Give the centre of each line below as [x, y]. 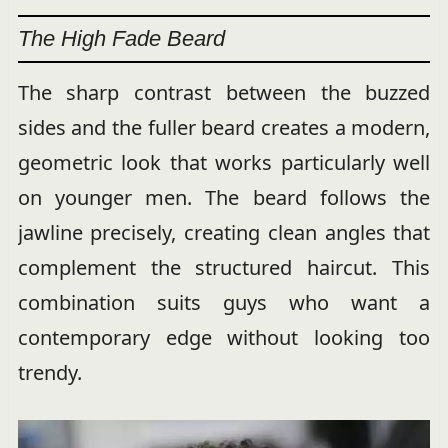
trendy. [49, 372]
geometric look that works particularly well [224, 162]
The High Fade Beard [121, 38]
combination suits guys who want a [224, 302]
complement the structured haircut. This [224, 267]
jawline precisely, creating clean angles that [224, 232]
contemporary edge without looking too [224, 337]
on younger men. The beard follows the [224, 197]
